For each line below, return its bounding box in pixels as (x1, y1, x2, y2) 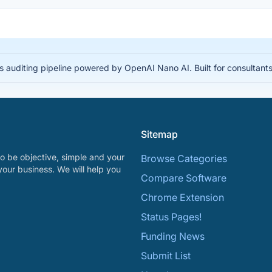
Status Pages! (141, 211, 202, 223)
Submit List (141, 250, 191, 262)
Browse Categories (141, 152, 227, 165)
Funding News (141, 230, 205, 242)
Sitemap (141, 128, 178, 140)
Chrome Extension (141, 191, 224, 203)
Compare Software (141, 172, 226, 184)
